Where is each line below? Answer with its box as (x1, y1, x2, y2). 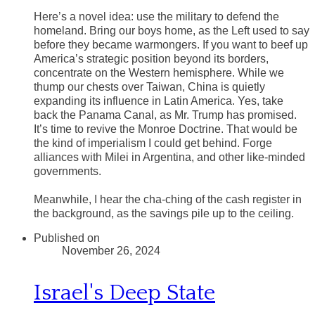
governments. (34, 165, 101, 178)
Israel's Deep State (34, 280, 215, 305)
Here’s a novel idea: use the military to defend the (34, 11, 279, 23)
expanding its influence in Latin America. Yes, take (34, 95, 283, 108)
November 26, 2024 (62, 245, 160, 257)
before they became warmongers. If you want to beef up (34, 39, 308, 51)
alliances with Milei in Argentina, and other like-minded (34, 151, 305, 164)
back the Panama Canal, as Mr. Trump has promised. (34, 109, 297, 122)
